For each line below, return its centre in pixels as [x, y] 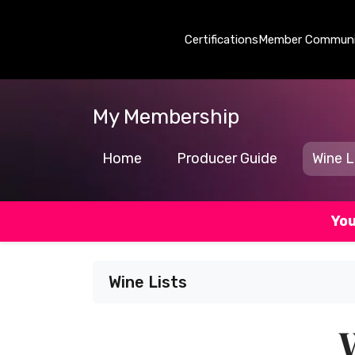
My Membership [166, 116]
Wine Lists [148, 282]
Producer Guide [227, 158]
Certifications [222, 40]
